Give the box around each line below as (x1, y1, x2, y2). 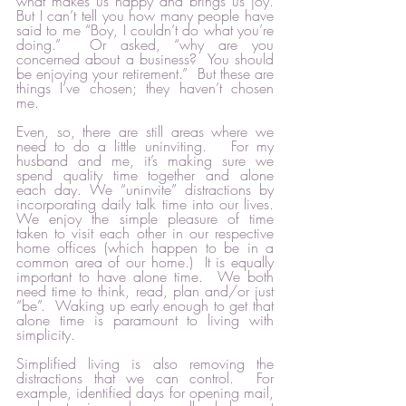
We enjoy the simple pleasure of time (16, 208, 274, 229)
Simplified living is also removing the (16, 353, 274, 374)
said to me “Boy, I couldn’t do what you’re (16, 20, 274, 41)
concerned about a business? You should (16, 49, 274, 70)
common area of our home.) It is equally (16, 252, 274, 273)
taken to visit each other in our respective (16, 223, 274, 244)
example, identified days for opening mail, (16, 382, 274, 403)
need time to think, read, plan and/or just (16, 281, 274, 302)
